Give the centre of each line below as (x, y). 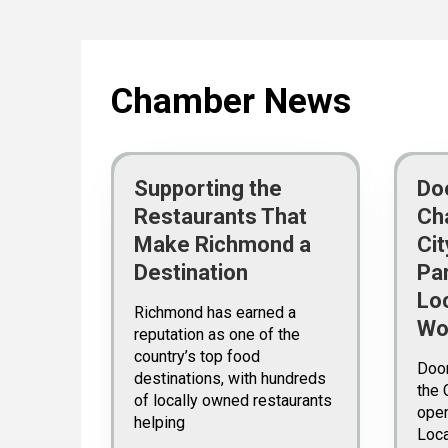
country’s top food (196, 356)
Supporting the (207, 188)
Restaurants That (220, 216)
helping (159, 422)
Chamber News (230, 101)
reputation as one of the (216, 334)
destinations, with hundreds (229, 378)
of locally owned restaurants (232, 400)
